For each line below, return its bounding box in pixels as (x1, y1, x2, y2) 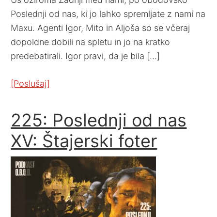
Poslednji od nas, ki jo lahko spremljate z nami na (11, 8, 206, 19)
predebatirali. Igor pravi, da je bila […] (11, 50, 160, 61)
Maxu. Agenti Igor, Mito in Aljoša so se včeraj (11, 22, 190, 33)
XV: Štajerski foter (11, 130, 157, 152)
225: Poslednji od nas (11, 109, 187, 131)
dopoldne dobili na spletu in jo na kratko (11, 36, 170, 47)
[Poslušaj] (11, 78, 50, 89)
